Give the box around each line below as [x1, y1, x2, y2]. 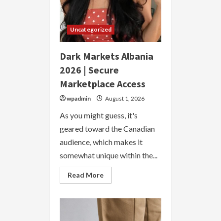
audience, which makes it [60, 137, 143, 147]
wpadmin [67, 95, 91, 102]
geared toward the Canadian [60, 124, 155, 133]
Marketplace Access [60, 77, 146, 90]
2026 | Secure [60, 64, 119, 76]
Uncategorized [70, 26, 112, 33]
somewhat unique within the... [60, 150, 157, 160]
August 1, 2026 [104, 95, 145, 102]
